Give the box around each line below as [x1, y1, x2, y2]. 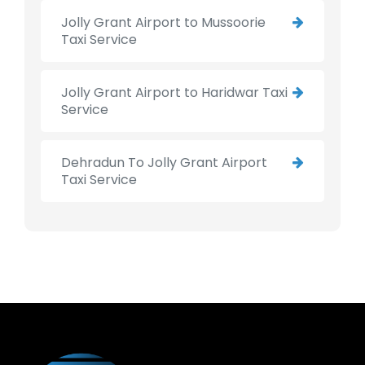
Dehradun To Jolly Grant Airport [61, 153, 267, 173]
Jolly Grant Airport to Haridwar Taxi [61, 83, 288, 103]
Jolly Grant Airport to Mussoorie [61, 13, 266, 33]
